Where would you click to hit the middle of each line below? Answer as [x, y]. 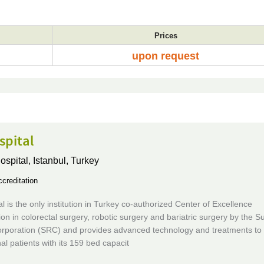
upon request [166, 56]
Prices [166, 36]
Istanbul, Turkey [66, 161]
